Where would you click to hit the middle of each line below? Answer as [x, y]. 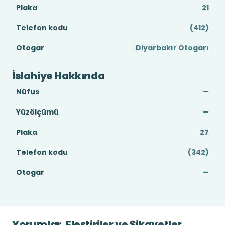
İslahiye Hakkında [59, 76]
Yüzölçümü [37, 112]
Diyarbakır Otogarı [172, 48]
